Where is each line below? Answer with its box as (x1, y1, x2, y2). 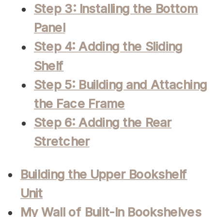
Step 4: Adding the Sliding (34, 39, 183, 54)
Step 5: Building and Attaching (34, 77, 207, 92)
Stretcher (34, 134, 90, 149)
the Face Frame (34, 96, 125, 111)
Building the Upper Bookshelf (20, 167, 187, 182)
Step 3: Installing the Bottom (34, 1, 198, 16)
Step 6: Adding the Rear (34, 115, 172, 130)
